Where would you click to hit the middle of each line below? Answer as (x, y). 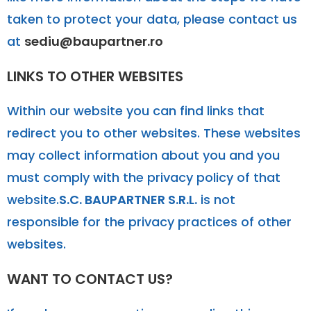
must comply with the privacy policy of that (144, 177)
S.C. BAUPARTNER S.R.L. (128, 199)
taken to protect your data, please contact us (152, 19)
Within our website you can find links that (136, 110)
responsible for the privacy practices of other (149, 221)
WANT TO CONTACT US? (90, 279)
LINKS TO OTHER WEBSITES (95, 76)
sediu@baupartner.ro (94, 41)
